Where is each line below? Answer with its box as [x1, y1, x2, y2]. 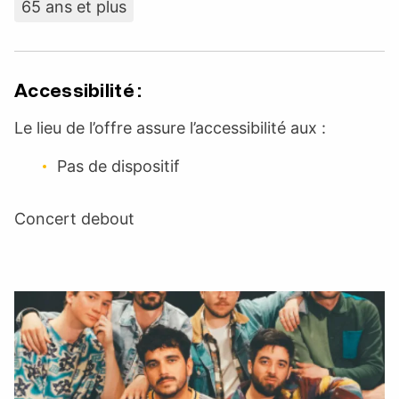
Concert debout [14, 208, 134, 228]
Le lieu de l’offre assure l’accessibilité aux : [14, 118, 326, 137]
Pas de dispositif [57, 156, 180, 175]
